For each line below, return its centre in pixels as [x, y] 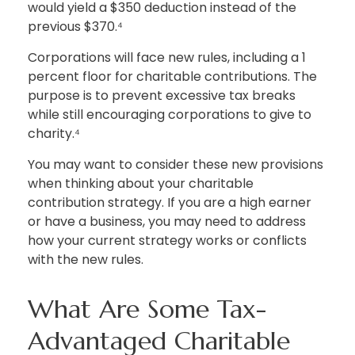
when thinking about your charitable [141, 184]
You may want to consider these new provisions [176, 165]
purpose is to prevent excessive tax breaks [162, 96]
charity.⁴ [54, 134]
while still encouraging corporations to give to [170, 115]
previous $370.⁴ [75, 27]
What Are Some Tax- [147, 309]
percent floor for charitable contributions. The [172, 77]
